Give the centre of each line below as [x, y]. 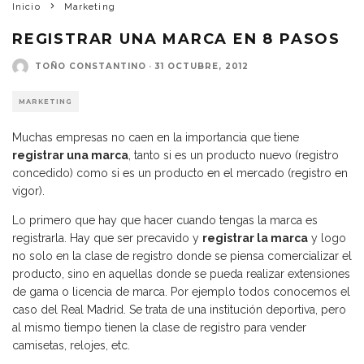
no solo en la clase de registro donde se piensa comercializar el [182, 256]
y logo [327, 238]
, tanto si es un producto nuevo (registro [234, 155]
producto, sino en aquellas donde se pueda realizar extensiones [181, 273]
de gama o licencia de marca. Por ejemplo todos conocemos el [181, 291]
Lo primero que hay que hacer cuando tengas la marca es [165, 220]
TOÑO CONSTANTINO [91, 67]
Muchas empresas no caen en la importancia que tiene [156, 137]
